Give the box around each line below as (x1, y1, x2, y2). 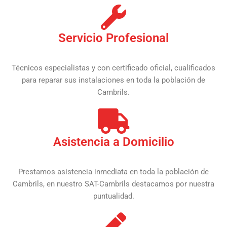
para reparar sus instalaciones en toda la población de (22, 75, 205, 85)
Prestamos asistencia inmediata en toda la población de (18, 167, 209, 176)
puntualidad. (93, 191, 134, 201)
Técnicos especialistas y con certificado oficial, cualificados (12, 63, 215, 72)
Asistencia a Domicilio (53, 134, 174, 149)
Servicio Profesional (58, 30, 169, 45)
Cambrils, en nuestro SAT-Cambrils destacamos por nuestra (13, 179, 214, 188)
